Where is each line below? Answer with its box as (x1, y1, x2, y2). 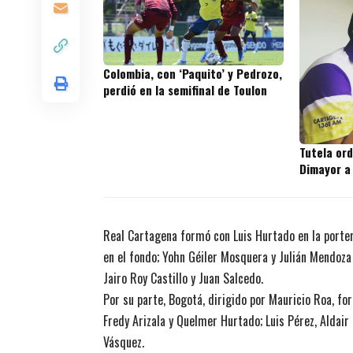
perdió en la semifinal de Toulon (103, 81, 267, 99)
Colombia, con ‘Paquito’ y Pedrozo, (103, 65, 282, 83)
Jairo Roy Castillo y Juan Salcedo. (103, 269, 263, 288)
